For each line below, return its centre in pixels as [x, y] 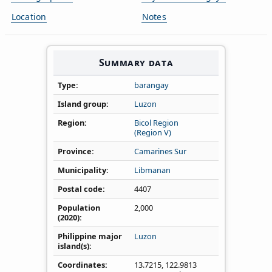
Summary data [136, 62]
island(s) [73, 246]
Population [79, 207]
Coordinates [81, 264]
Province [75, 151]
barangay [151, 85]
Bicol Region [156, 122]
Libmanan [152, 170]
